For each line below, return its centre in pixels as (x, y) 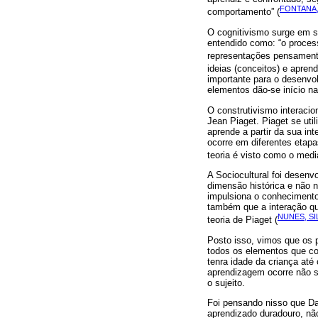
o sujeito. (226, 283)
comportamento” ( (243, 12)
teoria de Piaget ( (242, 220)
